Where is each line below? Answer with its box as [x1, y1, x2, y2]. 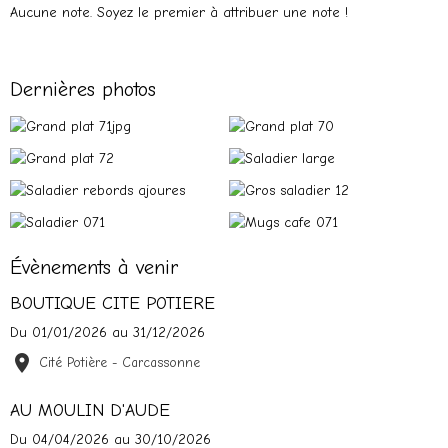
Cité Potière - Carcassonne [39, 355, 200, 371]
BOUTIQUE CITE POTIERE [10, 293, 215, 314]
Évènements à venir [10, 256, 179, 280]
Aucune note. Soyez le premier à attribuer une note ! [10, 3, 348, 21]
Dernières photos [10, 77, 156, 101]
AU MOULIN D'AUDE [10, 400, 170, 421]
